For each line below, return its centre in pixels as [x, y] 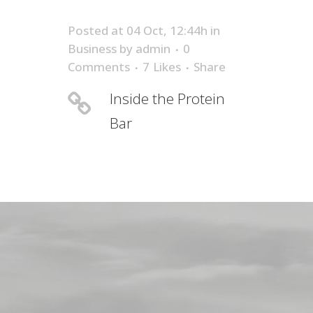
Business [92, 49]
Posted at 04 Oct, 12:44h [138, 31]
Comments [99, 67]
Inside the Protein [167, 99]
